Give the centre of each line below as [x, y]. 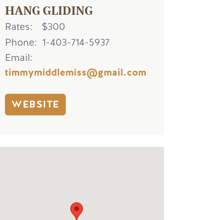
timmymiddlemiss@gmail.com [76, 73]
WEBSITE [35, 105]
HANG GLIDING [49, 10]
